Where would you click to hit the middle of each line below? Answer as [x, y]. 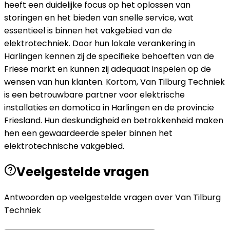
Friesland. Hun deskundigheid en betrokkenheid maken [114, 121]
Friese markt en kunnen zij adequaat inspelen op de [108, 69]
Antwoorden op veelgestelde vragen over [90, 198]
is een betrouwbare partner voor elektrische [94, 95]
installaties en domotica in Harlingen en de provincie [109, 108]
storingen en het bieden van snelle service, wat [99, 18]
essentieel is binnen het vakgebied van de [88, 31]
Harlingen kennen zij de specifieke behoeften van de [109, 56]
